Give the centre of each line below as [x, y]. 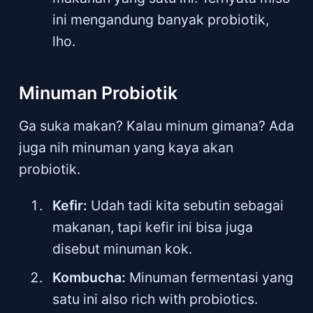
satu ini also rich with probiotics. [155, 299]
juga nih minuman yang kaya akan [126, 147]
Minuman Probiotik [98, 93]
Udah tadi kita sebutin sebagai [186, 206]
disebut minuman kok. [123, 249]
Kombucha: [91, 278]
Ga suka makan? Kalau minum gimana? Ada [156, 125]
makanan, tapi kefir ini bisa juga [153, 227]
